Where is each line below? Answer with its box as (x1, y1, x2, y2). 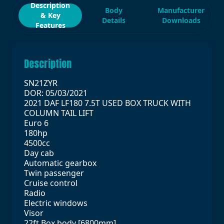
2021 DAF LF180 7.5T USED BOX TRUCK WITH (24, 97, 191, 109)
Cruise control (24, 177, 79, 189)
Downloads (161, 15, 200, 25)
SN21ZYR (24, 77, 57, 89)
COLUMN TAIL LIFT (24, 107, 93, 119)
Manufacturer (157, 5, 204, 15)
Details (102, 15, 125, 25)
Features (35, 20, 65, 30)
